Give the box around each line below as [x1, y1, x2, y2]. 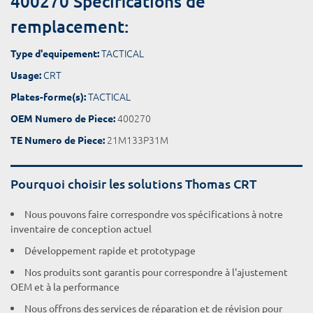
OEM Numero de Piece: [10, 112, 115, 124]
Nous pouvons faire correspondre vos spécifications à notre [24, 208, 283, 220]
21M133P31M [105, 133, 168, 147]
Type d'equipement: [10, 47, 99, 59]
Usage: [10, 68, 41, 81]
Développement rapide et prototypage [24, 244, 196, 256]
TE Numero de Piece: [10, 133, 105, 146]
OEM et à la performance [10, 280, 119, 293]
